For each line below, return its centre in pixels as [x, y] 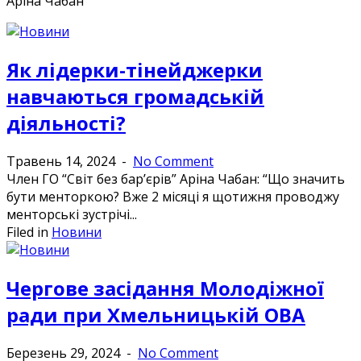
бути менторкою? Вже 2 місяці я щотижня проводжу [173, 196]
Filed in [29, 232]
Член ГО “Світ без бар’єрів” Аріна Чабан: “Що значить [176, 178]
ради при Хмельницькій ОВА [156, 314]
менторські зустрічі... [72, 214]
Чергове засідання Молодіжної [165, 288]
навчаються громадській [135, 96]
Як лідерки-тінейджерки [135, 69]
